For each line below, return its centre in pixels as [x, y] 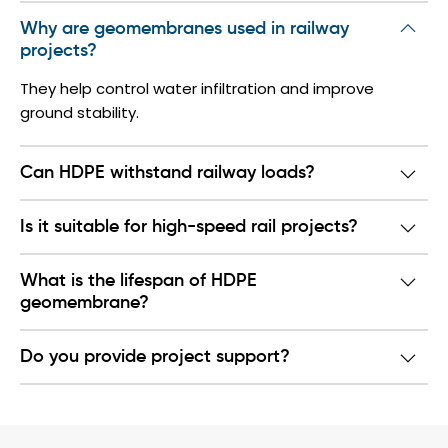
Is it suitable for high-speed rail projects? [189, 227]
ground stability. [79, 113]
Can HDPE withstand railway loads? [167, 173]
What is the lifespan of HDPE [138, 281]
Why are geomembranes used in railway [184, 29]
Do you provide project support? [155, 357]
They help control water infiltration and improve [197, 89]
